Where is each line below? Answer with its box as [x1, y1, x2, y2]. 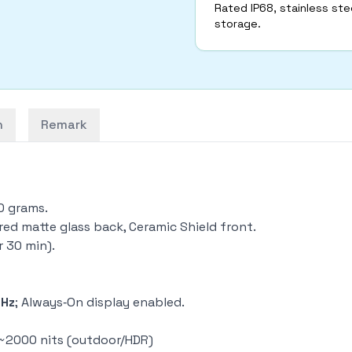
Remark [41, 116, 87, 133]
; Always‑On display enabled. [15, 294, 188, 310]
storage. [214, 16, 261, 31]
